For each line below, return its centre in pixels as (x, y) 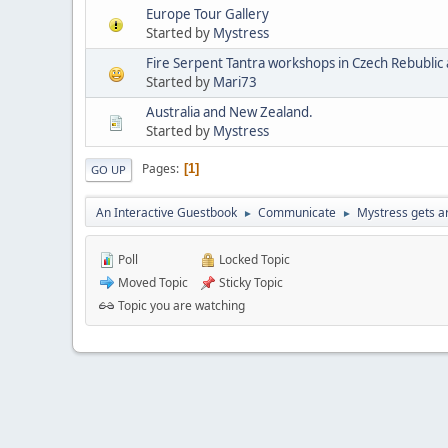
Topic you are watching (180, 305)
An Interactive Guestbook (166, 212)
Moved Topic (151, 282)
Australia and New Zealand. (229, 111)
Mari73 (235, 81)
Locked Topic (253, 259)
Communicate (297, 212)
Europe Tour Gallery (207, 13)
